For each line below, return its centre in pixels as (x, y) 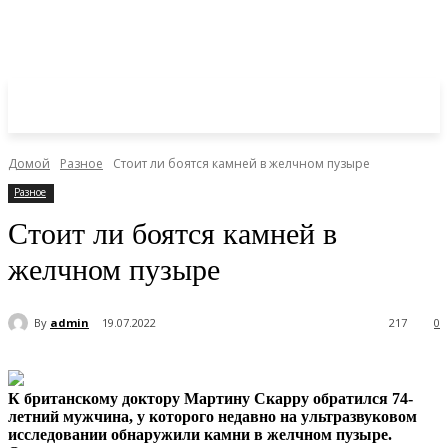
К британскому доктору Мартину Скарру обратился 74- (210, 399)
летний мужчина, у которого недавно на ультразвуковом (212, 417)
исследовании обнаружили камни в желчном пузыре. (200, 435)
